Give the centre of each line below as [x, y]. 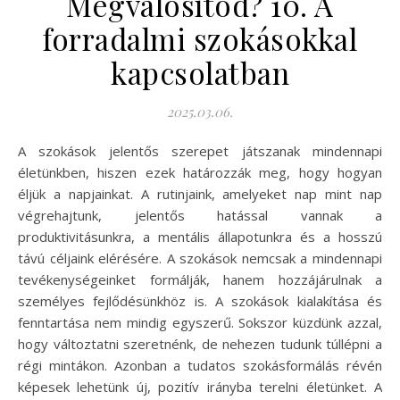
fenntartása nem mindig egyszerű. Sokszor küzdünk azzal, [200, 322]
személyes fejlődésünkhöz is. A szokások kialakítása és [200, 300]
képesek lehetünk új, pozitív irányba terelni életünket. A [200, 386]
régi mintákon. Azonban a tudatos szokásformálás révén [200, 365]
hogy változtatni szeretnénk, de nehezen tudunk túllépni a [200, 343]
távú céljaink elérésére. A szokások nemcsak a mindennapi [200, 258]
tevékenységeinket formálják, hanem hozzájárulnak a [200, 279]
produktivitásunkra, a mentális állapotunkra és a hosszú [200, 236]
